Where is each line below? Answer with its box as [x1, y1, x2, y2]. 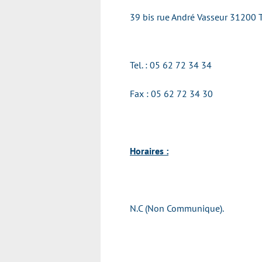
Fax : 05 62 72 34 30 [130, 88, 213, 99]
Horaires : [130, 145, 168, 157]
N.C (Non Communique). [130, 202, 224, 214]
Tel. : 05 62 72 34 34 [130, 59, 212, 71]
